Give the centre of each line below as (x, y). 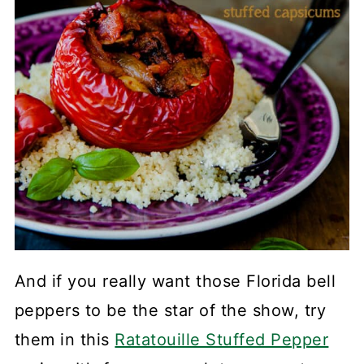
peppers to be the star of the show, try (170, 310)
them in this (65, 339)
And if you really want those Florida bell (175, 281)
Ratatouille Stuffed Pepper (222, 339)
